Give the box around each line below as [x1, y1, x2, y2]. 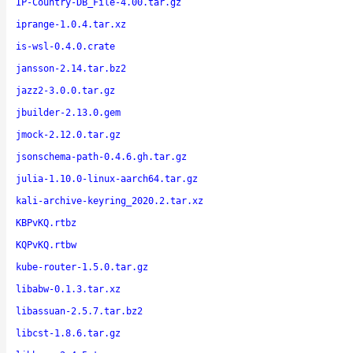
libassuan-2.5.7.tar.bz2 [16, 305, 143, 317]
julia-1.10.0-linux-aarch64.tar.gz [16, 173, 198, 184]
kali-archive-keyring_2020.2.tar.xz [16, 195, 203, 206]
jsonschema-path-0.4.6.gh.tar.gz [16, 150, 187, 162]
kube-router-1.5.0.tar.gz [16, 261, 148, 273]
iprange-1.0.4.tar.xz [16, 18, 126, 30]
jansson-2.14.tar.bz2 [16, 62, 126, 74]
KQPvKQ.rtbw [16, 239, 76, 251]
